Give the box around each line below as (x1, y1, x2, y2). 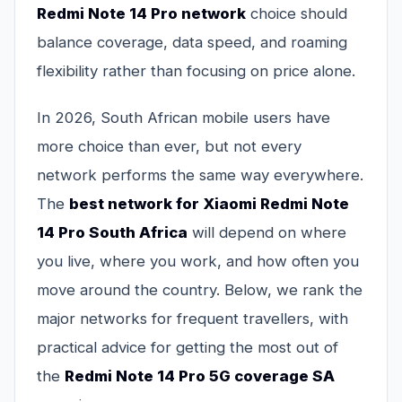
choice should (246, 4, 347, 23)
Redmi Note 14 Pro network (37, 4, 246, 23)
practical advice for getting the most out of (37, 338, 338, 357)
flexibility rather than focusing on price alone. (37, 62, 355, 81)
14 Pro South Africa (37, 223, 188, 242)
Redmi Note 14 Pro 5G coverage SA (65, 367, 335, 386)
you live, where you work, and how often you (37, 252, 359, 271)
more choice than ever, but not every (37, 137, 301, 156)
